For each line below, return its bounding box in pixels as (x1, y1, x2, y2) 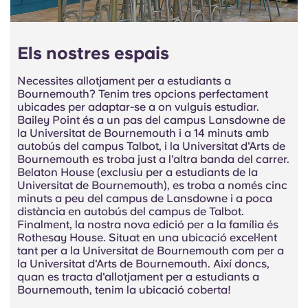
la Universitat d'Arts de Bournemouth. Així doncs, (17, 257, 269, 271)
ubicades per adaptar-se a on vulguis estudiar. (17, 100, 259, 114)
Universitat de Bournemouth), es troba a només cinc (17, 179, 287, 192)
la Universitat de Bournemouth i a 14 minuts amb (17, 126, 269, 140)
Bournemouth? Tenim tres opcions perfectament (17, 87, 268, 101)
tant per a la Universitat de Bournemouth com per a (17, 244, 284, 258)
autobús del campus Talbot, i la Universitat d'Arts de (17, 140, 285, 153)
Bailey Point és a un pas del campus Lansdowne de (17, 113, 285, 127)
